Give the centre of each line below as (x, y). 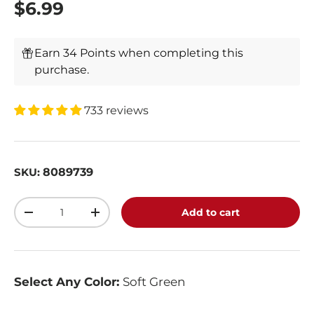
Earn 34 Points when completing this (139, 53)
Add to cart (211, 213)
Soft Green (154, 282)
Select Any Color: (68, 282)
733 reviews (116, 111)
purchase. (62, 70)
